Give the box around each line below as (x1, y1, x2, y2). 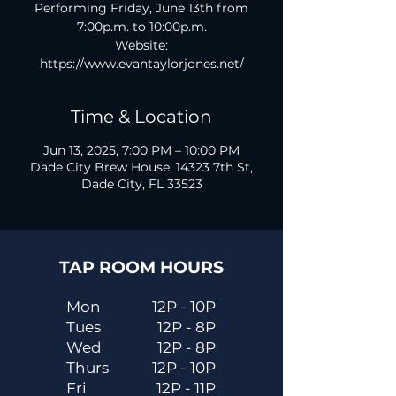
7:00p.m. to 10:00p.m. (76, 19, 207, 34)
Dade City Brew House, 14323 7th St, (30, 159, 253, 175)
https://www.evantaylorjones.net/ (39, 56, 244, 72)
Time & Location (71, 106, 212, 127)
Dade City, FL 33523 (80, 176, 202, 192)
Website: (115, 37, 168, 53)
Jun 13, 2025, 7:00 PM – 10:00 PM (43, 142, 240, 158)
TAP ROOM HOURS (58, 257, 224, 278)
